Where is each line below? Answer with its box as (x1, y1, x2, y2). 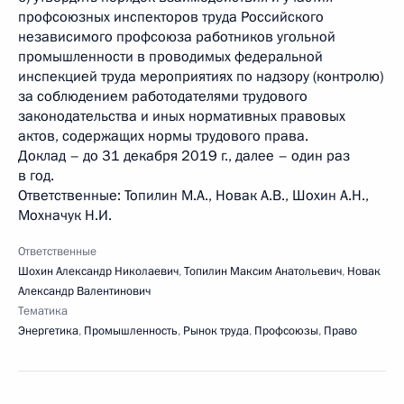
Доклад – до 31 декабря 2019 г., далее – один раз (18, 146, 350, 166)
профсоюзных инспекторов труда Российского (18, 7, 324, 27)
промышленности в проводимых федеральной (18, 47, 323, 67)
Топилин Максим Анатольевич (184, 263, 342, 280)
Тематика (18, 303, 68, 319)
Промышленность (84, 323, 178, 339)
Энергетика (18, 323, 78, 339)
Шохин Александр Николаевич (18, 263, 179, 280)
